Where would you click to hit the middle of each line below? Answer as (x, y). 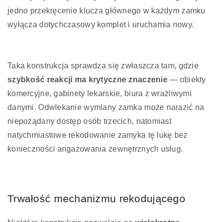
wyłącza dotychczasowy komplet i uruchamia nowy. (101, 24)
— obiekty (187, 79)
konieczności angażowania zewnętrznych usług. (95, 149)
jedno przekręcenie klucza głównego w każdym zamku (107, 10)
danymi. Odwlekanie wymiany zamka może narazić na (106, 107)
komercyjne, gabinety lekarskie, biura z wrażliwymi (100, 93)
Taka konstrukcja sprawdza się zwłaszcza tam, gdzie (103, 65)
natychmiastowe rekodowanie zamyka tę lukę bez (98, 135)
